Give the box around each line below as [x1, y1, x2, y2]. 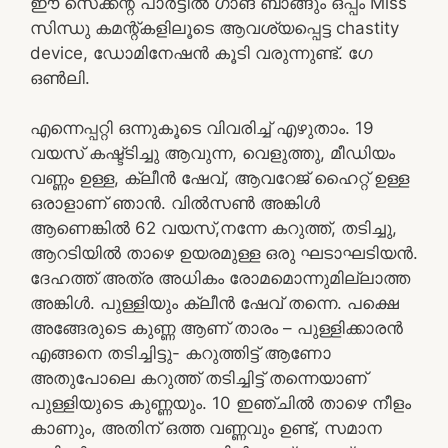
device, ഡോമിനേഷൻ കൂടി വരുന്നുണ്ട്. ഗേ [30, 42, 372, 63]
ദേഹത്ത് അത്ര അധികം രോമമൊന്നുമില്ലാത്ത [30, 268, 410, 288]
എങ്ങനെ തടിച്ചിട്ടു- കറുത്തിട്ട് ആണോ [30, 343, 331, 363]
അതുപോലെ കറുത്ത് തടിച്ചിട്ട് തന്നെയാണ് [30, 368, 367, 388]
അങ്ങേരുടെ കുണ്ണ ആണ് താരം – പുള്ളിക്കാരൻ [30, 318, 403, 338]
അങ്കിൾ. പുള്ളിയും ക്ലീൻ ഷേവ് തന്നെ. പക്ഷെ [30, 293, 399, 313]
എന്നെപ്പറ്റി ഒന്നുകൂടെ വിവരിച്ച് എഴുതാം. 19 [30, 118, 374, 138]
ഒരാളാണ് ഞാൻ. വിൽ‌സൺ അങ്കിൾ [30, 193, 320, 213]
